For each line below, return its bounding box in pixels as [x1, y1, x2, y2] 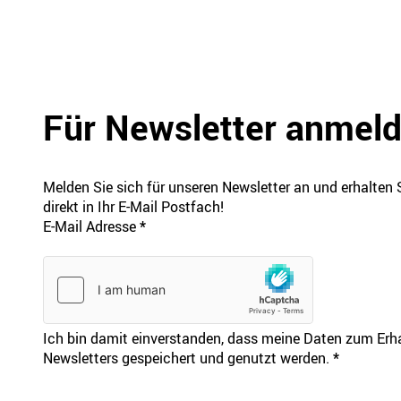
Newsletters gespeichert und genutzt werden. [42, 347, 329, 368]
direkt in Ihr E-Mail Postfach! [42, 196, 224, 217]
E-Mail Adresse [42, 216, 136, 236]
